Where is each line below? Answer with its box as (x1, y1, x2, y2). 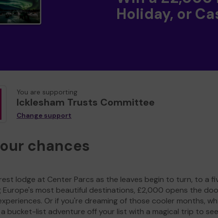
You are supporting (17, 88, 77, 97)
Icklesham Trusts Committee (17, 96, 155, 109)
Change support (17, 111, 72, 120)
